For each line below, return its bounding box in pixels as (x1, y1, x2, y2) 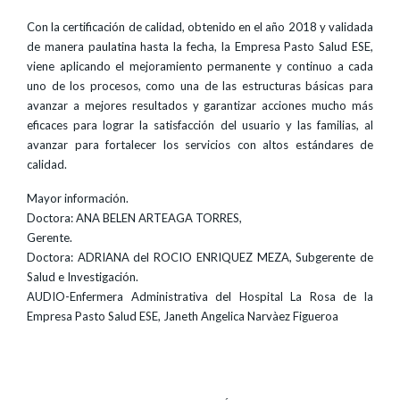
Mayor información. (27, 191, 129, 205)
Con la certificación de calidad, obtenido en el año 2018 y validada (27, 20, 373, 34)
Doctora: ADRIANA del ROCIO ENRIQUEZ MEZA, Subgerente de (27, 250, 373, 264)
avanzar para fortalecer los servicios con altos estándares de (27, 137, 373, 152)
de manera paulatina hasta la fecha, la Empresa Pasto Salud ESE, (27, 39, 373, 54)
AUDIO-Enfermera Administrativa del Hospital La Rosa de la (27, 289, 373, 304)
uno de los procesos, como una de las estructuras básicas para (27, 79, 373, 93)
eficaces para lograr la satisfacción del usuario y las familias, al (27, 118, 373, 132)
